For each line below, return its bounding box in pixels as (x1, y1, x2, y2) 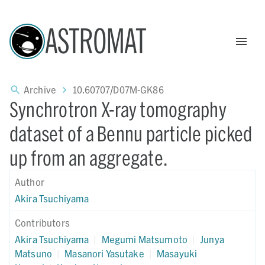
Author (15, 176, 44, 188)
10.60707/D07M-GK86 (73, 84, 164, 95)
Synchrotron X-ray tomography (9, 97, 227, 121)
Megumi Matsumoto (101, 234, 188, 245)
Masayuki (156, 248, 198, 259)
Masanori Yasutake (64, 248, 144, 259)
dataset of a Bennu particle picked (9, 121, 253, 146)
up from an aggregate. (9, 146, 168, 170)
